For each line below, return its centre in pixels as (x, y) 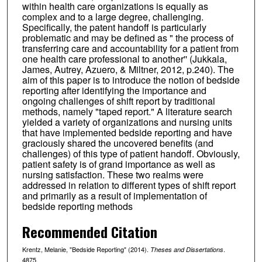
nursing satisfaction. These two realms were (113, 174)
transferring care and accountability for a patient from (130, 48)
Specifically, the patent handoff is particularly (114, 27)
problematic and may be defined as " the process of (127, 37)
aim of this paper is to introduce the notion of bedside (131, 80)
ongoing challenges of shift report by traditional (118, 101)
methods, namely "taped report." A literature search (127, 111)
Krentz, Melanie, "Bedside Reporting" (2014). (86, 249)
